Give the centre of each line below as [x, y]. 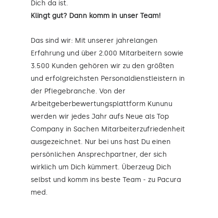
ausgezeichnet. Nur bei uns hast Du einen [101, 142]
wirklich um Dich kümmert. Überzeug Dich [101, 167]
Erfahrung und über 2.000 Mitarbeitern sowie [107, 53]
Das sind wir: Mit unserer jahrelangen [94, 40]
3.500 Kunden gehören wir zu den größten [102, 66]
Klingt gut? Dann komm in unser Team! [96, 16]
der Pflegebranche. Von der [78, 91]
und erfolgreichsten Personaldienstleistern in [108, 78]
